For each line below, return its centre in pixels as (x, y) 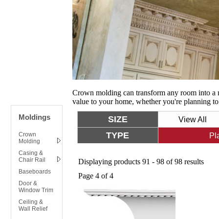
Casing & (31, 153)
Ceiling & (31, 202)
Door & (28, 183)
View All (192, 120)
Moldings (34, 117)
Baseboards (35, 172)
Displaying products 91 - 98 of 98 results (141, 162)
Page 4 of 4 (96, 176)
